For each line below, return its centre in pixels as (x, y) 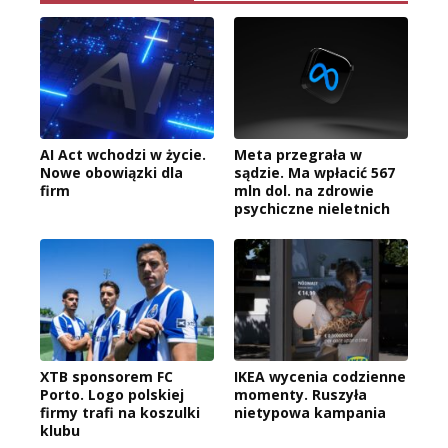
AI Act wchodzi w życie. (123, 154)
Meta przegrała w (298, 154)
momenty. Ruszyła (300, 394)
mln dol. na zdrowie (304, 190)
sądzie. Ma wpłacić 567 (314, 172)
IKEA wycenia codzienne (320, 376)
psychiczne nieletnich (312, 208)
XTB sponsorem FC (106, 376)
